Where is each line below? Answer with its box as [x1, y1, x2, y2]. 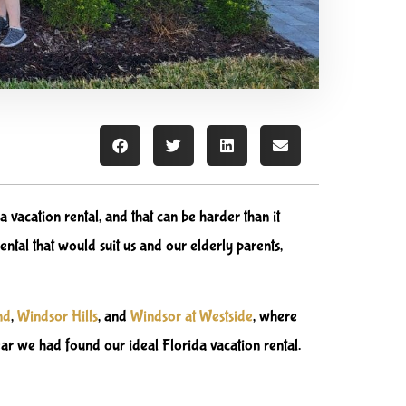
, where [253, 307, 297, 327]
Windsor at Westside [130, 307, 253, 327]
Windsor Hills [17, 307, 98, 327]
